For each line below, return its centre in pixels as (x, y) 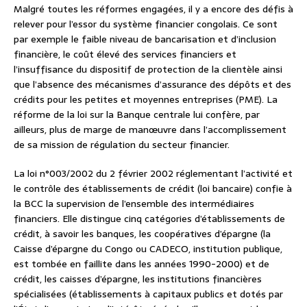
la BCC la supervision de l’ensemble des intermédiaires (134, 204)
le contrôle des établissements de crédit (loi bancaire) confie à (153, 189)
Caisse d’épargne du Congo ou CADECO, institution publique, (148, 249)
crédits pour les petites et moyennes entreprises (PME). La (146, 100)
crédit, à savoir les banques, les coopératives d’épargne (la (142, 234)
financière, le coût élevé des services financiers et (125, 54)
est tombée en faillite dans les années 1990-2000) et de (142, 264)
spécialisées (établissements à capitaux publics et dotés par (148, 294)
